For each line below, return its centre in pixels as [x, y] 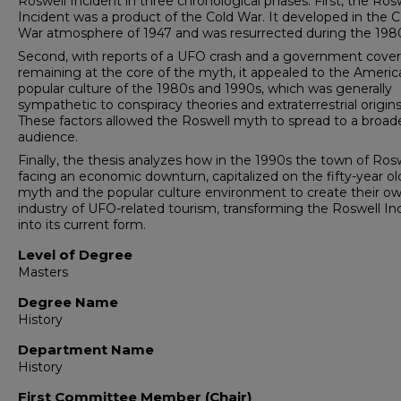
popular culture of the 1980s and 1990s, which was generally [205, 89]
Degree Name [68, 302]
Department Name [86, 350]
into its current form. [82, 225]
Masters [43, 272]
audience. [48, 137]
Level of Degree [75, 255]
